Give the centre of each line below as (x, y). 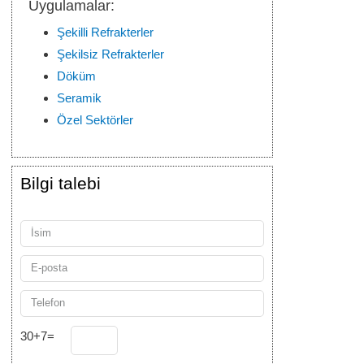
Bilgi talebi (61, 183)
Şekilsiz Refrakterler (110, 54)
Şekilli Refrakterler (105, 32)
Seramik (79, 97)
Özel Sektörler (95, 119)
